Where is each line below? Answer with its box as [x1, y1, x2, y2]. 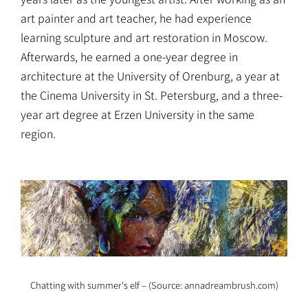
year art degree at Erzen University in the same [21, 105, 254, 122]
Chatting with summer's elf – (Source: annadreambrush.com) [30, 278, 278, 292]
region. [21, 124, 56, 142]
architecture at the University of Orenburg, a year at [21, 67, 280, 84]
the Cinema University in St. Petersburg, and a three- [21, 86, 283, 103]
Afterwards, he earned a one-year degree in [21, 47, 238, 65]
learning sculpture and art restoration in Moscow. [21, 28, 267, 45]
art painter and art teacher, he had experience [21, 9, 252, 26]
